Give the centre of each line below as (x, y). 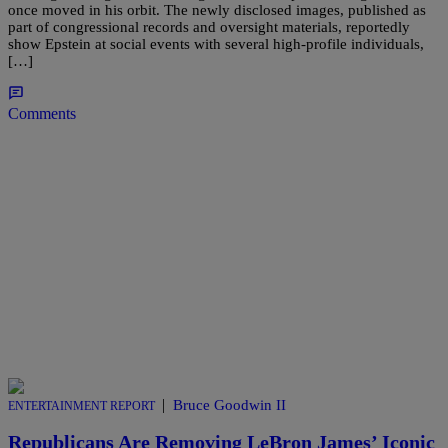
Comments (42, 113)
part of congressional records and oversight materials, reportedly (209, 26)
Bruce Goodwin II (229, 404)
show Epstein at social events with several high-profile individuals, (216, 43)
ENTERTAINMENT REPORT (81, 405)
